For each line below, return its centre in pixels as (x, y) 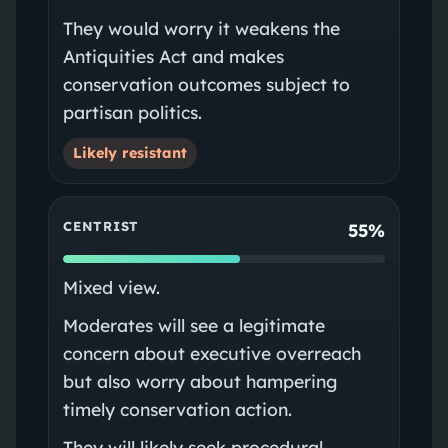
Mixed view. (111, 286)
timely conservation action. (177, 408)
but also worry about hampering (199, 380)
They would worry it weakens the (201, 27)
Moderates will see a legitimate (193, 324)
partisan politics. (132, 111)
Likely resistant (129, 152)
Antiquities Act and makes (173, 55)
